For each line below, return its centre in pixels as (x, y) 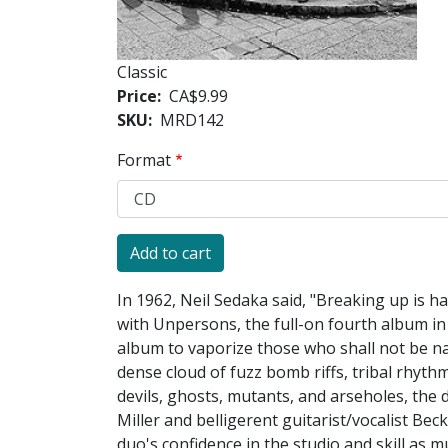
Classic (142, 72)
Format (144, 160)
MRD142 (192, 120)
